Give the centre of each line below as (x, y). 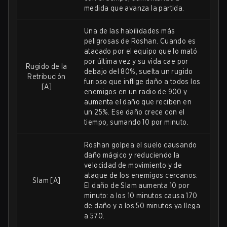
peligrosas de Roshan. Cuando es (140, 41)
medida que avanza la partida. (134, 8)
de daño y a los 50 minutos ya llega (142, 206)
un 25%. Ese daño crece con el (135, 112)
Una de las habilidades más (130, 31)
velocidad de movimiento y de (133, 165)
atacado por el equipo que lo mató (141, 51)
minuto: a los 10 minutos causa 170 (141, 196)
